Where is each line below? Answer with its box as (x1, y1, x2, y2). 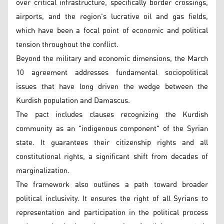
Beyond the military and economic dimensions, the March (16, 51, 208, 66)
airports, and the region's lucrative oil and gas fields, (16, 9, 208, 24)
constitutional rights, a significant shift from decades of (16, 149, 208, 164)
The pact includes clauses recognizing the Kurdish (16, 107, 208, 122)
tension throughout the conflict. (16, 37, 118, 52)
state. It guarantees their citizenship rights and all (16, 135, 208, 150)
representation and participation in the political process (16, 205, 208, 220)
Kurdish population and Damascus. (16, 93, 130, 108)
